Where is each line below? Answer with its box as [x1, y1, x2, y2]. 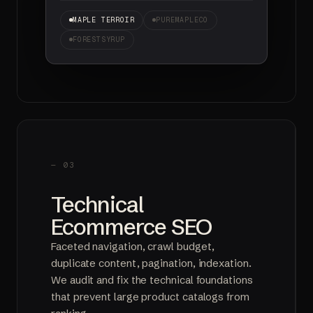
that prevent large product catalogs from [51, 289, 249, 303]
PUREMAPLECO [156, 15, 209, 24]
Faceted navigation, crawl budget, [51, 239, 215, 253]
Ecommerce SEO [51, 212, 212, 240]
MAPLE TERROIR [73, 15, 135, 24]
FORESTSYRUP [73, 34, 125, 44]
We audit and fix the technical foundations [51, 272, 253, 286]
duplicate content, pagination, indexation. [51, 256, 252, 270]
